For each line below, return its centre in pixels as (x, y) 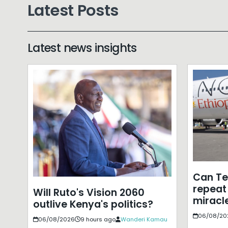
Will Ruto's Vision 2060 (89, 192)
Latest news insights (82, 48)
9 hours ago (98, 219)
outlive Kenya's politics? (93, 204)
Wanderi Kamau (144, 219)
